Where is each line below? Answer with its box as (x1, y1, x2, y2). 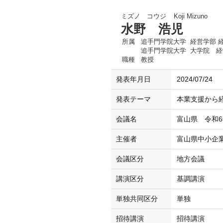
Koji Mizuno (174, 12, 208, 20)
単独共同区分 (116, 195, 158, 203)
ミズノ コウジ (121, 12, 166, 20)
